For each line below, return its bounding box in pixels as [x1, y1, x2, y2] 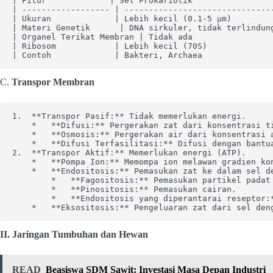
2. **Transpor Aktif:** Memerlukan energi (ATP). [12, 148, 246, 157]
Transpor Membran [12, 77, 94, 87]
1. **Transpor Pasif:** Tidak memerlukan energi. [12, 112, 246, 121]
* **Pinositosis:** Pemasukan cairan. [12, 185, 236, 194]
